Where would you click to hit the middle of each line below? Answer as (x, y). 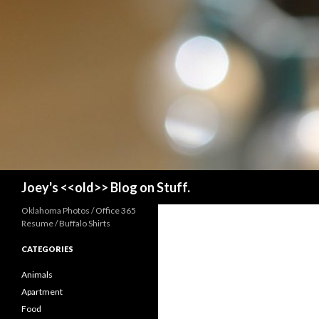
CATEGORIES (47, 249)
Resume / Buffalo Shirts (66, 223)
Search (19, 178)
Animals (37, 274)
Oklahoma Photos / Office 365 (79, 210)
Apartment (42, 292)
